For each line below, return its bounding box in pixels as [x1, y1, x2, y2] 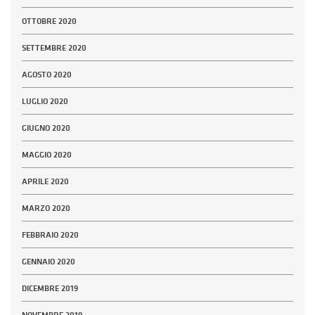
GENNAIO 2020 [22, 256, 75, 268]
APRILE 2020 [22, 176, 69, 188]
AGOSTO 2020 [22, 69, 72, 81]
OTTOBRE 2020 [22, 15, 77, 27]
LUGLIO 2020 [22, 96, 68, 108]
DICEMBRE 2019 [22, 283, 78, 295]
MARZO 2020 [22, 202, 70, 214]
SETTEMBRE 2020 [22, 42, 86, 54]
